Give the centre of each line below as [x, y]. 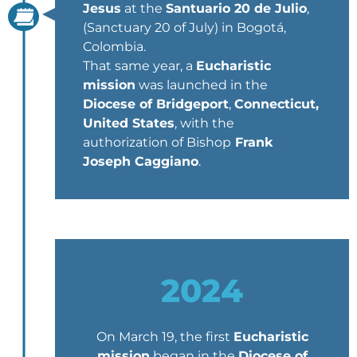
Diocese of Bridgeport [156, 104]
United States [129, 123]
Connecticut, [277, 104]
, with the [204, 123]
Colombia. [114, 46]
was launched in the [202, 84]
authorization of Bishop [157, 142]
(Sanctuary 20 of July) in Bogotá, [184, 27]
